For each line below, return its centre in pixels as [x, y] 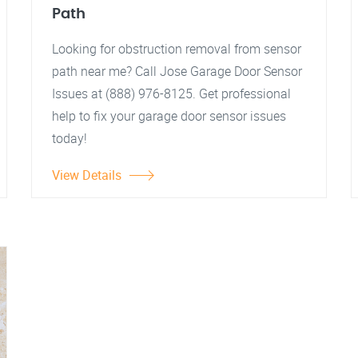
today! [70, 138]
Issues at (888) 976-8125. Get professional [171, 93]
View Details [87, 175]
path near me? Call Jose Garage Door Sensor [177, 71]
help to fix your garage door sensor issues [169, 116]
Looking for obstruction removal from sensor [177, 49]
